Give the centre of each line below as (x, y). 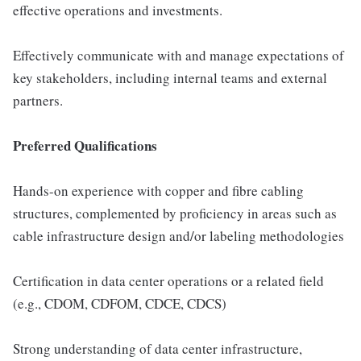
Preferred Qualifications (85, 145)
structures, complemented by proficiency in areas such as (175, 213)
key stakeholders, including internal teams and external (170, 78)
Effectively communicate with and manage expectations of (178, 55)
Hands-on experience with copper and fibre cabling (158, 191)
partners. (38, 100)
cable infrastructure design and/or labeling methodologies (178, 236)
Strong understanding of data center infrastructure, (158, 349)
